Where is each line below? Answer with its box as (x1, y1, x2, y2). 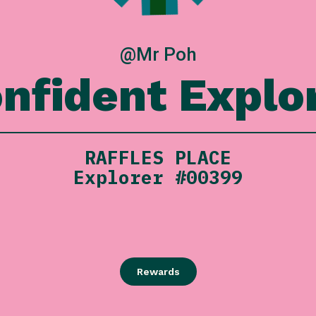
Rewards (136, 265, 180, 277)
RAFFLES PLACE (85, 145, 231, 170)
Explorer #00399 (73, 165, 243, 190)
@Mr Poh (119, 44, 197, 66)
